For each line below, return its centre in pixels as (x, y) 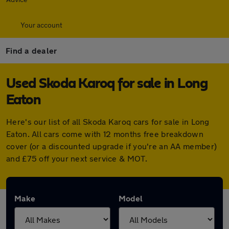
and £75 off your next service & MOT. (77, 158)
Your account (41, 25)
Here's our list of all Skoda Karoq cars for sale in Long (108, 121)
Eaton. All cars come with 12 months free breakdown (105, 134)
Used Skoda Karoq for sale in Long (107, 84)
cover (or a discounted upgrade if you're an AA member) (112, 146)
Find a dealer (31, 50)
